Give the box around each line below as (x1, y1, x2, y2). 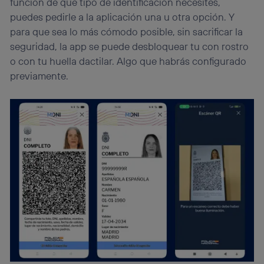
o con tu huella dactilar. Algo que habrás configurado (10, 54, 247, 67)
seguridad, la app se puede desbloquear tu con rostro (10, 39, 249, 52)
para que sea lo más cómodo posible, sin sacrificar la (10, 25, 243, 38)
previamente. (10, 69, 69, 82)
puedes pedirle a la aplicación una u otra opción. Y (10, 10, 235, 23)
